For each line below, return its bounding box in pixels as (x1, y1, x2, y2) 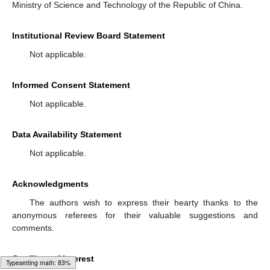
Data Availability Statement (12, 129, 122, 139)
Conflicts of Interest (12, 253, 94, 263)
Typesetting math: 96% (6, 258, 71, 267)
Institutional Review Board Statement (12, 30, 165, 40)
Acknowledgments (12, 178, 89, 189)
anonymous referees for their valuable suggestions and (12, 210, 258, 220)
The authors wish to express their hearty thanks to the (29, 197, 258, 207)
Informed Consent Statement (12, 80, 130, 90)
